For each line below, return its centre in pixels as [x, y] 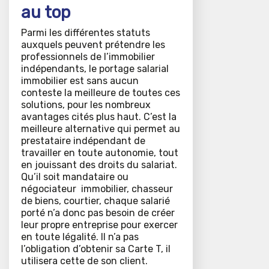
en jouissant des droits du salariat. [99, 165]
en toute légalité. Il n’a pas [80, 237]
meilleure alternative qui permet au [101, 129]
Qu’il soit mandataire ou [75, 177]
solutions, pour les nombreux [86, 105]
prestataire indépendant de [83, 141]
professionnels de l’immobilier [88, 57]
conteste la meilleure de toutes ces [101, 93]
